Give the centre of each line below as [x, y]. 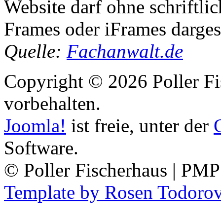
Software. [41, 147]
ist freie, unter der [140, 125]
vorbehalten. [52, 103]
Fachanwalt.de [125, 51]
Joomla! [35, 125]
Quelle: [35, 51]
